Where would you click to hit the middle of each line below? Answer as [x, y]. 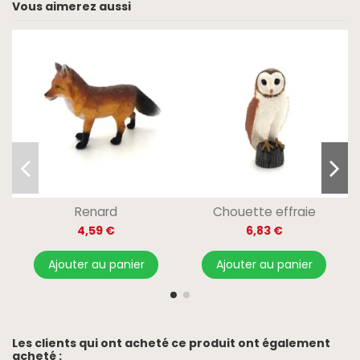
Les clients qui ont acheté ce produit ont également [171, 343]
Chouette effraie [264, 211]
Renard [96, 211]
